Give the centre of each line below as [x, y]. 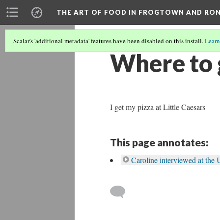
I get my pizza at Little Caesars [158, 107]
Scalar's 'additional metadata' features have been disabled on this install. [109, 41]
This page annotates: [159, 142]
